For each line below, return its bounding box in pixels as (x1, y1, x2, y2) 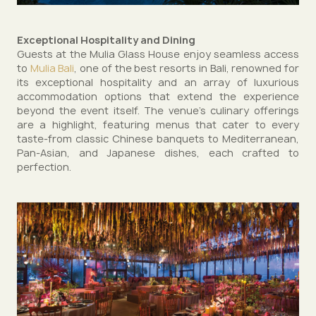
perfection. (17, 160, 71, 174)
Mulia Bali (30, 61, 75, 75)
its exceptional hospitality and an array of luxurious (17, 75, 299, 89)
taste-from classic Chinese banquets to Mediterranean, (17, 132, 299, 145)
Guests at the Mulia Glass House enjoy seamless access (17, 47, 299, 61)
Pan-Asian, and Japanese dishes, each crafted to (17, 146, 299, 159)
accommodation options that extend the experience (17, 90, 299, 103)
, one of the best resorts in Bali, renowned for (74, 61, 300, 75)
